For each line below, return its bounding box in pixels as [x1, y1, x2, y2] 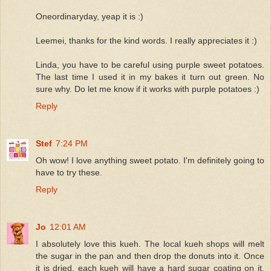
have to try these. [36, 167, 102, 177]
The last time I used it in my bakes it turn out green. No [36, 71, 264, 82]
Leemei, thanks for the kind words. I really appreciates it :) [36, 35, 257, 45]
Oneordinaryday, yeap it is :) [36, 11, 143, 21]
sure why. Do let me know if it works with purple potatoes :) [36, 83, 260, 94]
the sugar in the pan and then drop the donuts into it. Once [36, 250, 264, 261]
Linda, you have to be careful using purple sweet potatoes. [36, 59, 264, 70]
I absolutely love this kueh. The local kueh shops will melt [36, 238, 264, 249]
